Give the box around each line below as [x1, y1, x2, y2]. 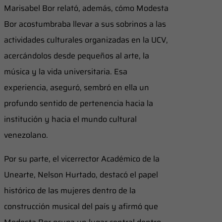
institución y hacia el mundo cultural [4, 112, 137, 125]
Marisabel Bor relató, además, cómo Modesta [4, 1, 168, 14]
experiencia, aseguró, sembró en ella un [4, 81, 149, 94]
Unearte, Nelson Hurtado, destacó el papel [4, 168, 158, 181]
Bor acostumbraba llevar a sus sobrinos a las [4, 17, 166, 30]
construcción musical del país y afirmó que [4, 200, 158, 213]
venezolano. [4, 128, 48, 141]
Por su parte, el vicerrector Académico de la [4, 152, 160, 165]
